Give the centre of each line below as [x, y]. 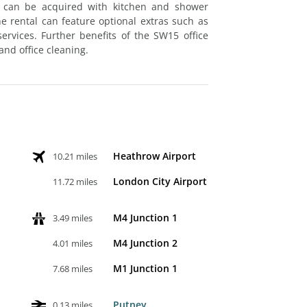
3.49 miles [73, 218]
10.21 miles [75, 156]
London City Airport [160, 181]
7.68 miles [73, 268]
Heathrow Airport [155, 156]
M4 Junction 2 [146, 243]
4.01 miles [73, 243]
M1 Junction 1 [146, 268]
